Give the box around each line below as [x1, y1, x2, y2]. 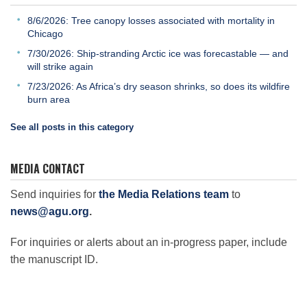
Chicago [27, 27, 63, 39]
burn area [27, 93, 70, 105]
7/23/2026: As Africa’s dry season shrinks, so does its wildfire [27, 80, 290, 92]
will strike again [27, 60, 93, 72]
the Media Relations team [99, 188, 229, 201]
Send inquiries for [10, 188, 99, 201]
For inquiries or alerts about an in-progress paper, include [10, 236, 287, 249]
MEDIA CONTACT [10, 160, 85, 177]
